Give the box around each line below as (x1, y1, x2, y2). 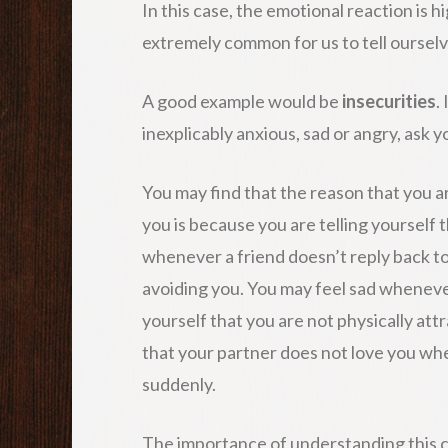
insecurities (342, 89, 436, 112)
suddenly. (142, 372, 216, 395)
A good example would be (142, 89, 342, 112)
